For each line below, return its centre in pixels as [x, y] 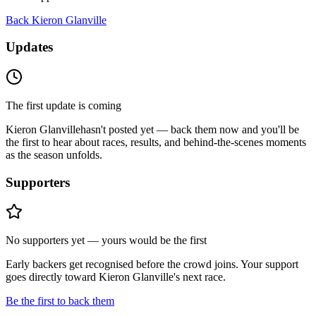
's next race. [200, 277]
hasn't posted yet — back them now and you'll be [190, 129]
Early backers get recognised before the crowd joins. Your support [152, 265]
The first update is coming [63, 105]
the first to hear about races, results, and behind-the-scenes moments [156, 142]
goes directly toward [51, 277]
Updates [29, 47]
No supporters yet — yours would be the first [106, 241]
